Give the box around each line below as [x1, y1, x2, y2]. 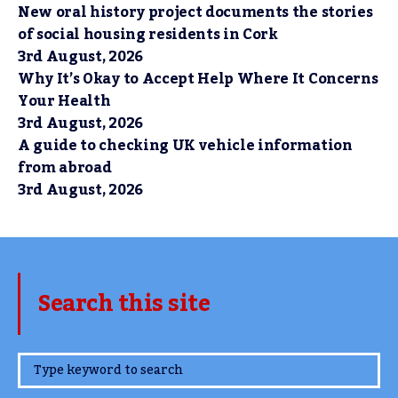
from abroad [18, 153, 112, 182]
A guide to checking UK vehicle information [18, 131, 353, 160]
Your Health [18, 86, 111, 115]
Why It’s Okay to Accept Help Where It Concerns [18, 64, 378, 93]
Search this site [38, 281, 210, 326]
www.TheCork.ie [38, 343, 226, 388]
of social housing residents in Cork [18, 20, 278, 49]
